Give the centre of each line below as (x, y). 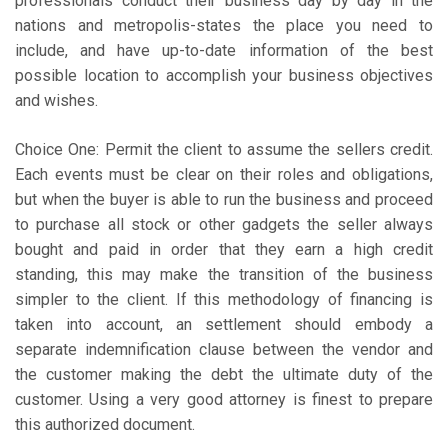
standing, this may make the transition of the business (224, 275)
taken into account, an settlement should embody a (224, 325)
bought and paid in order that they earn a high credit (224, 250)
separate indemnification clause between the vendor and (224, 350)
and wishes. (56, 101)
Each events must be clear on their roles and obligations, (224, 175)
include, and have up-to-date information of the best (224, 51)
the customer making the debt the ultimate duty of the (224, 375)
